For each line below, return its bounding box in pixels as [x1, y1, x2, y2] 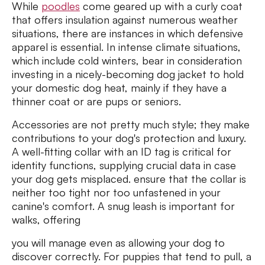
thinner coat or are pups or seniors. [12, 95, 181, 108]
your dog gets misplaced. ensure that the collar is [12, 172, 246, 186]
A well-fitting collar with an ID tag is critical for [12, 145, 231, 159]
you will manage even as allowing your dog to [12, 236, 225, 250]
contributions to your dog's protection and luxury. [12, 131, 246, 145]
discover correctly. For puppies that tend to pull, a [12, 250, 251, 263]
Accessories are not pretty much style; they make [12, 118, 250, 131]
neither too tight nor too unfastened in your [12, 186, 221, 199]
